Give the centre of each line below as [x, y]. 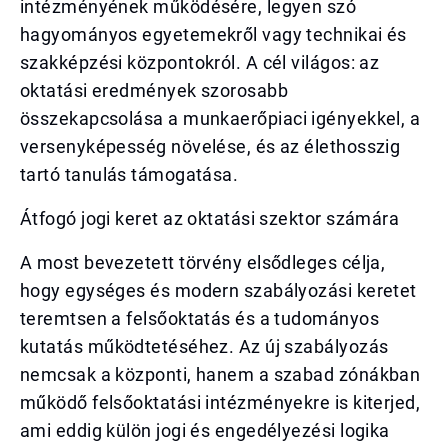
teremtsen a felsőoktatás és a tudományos [199, 318]
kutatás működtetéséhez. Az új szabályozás [204, 346]
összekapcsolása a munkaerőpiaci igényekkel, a [220, 118]
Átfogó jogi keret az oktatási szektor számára [210, 218]
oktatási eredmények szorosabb [154, 90]
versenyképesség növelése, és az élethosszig [210, 146]
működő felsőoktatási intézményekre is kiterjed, [220, 402]
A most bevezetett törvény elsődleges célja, [203, 262]
